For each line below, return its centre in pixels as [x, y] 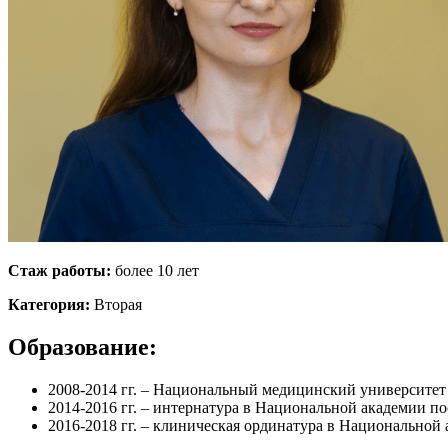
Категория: [51, 304]
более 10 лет [155, 270]
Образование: [82, 346]
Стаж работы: [59, 270]
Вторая [118, 304]
